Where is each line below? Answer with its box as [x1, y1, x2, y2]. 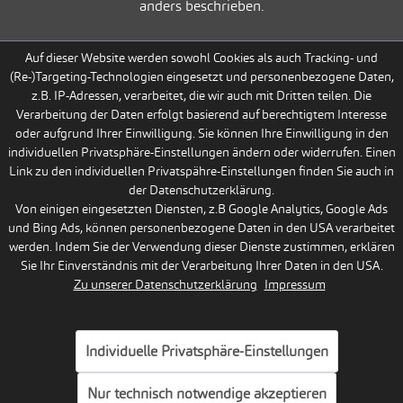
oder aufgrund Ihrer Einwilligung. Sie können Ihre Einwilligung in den [14, 125, 389, 141]
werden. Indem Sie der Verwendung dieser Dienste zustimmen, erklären [8, 238, 395, 255]
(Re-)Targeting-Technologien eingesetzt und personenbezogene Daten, [9, 68, 394, 85]
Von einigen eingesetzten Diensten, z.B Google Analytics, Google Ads [15, 201, 388, 217]
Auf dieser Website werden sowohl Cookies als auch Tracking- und [25, 49, 378, 66]
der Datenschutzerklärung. [129, 182, 274, 198]
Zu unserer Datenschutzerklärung [73, 276, 257, 292]
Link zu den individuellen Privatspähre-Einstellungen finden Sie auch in [9, 163, 394, 179]
